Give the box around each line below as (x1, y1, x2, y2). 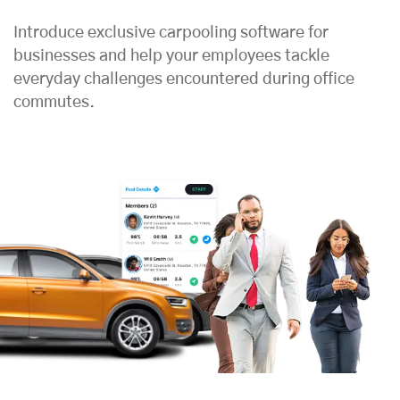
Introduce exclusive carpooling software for (13, 24, 329, 41)
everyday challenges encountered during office (13, 71, 354, 87)
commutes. (13, 94, 95, 111)
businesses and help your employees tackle (13, 47, 329, 64)
